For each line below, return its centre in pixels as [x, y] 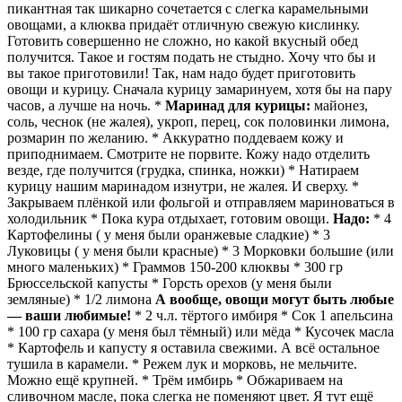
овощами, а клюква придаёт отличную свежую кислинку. [184, 25]
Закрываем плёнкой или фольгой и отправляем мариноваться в [201, 203]
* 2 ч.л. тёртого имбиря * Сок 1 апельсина [262, 316]
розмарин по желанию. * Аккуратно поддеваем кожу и [175, 138]
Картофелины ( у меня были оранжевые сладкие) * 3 [169, 235]
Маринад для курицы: [238, 106]
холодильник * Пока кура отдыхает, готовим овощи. [170, 219]
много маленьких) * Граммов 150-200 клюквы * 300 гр [175, 267]
